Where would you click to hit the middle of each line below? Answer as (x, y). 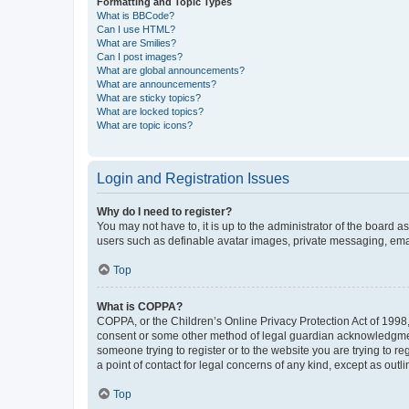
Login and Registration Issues (193, 179)
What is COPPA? (140, 307)
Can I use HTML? (136, 30)
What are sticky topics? (149, 98)
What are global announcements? (171, 71)
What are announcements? (157, 84)
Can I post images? (140, 57)
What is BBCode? (136, 16)
